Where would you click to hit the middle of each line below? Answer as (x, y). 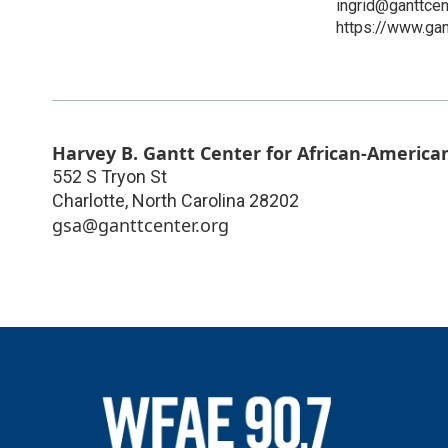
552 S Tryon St (109, 176)
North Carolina (188, 200)
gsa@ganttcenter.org (140, 224)
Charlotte (88, 200)
